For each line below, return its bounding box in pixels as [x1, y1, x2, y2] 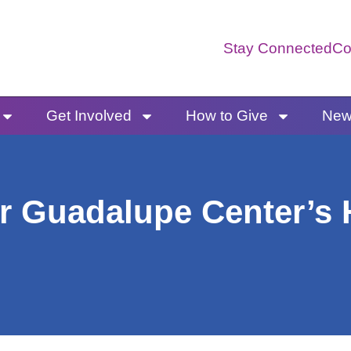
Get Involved [45, 107, 132, 125]
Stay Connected [223, 40, 333, 57]
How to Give [185, 107, 268, 125]
